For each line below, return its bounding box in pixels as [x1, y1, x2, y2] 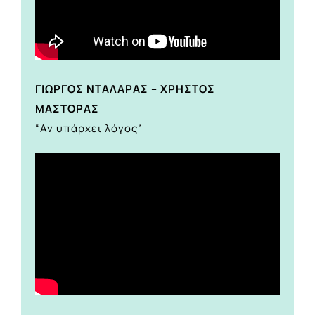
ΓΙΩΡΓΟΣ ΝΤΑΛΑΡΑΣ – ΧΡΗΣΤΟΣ [35, 82, 215, 97]
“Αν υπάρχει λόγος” [35, 121, 143, 136]
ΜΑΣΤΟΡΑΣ [35, 101, 99, 117]
